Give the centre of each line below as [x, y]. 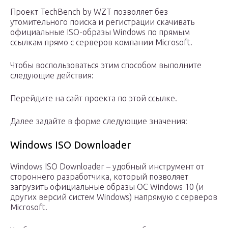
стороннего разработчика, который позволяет [99, 176]
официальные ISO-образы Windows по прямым [100, 32]
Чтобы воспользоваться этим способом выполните [106, 65]
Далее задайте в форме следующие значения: [99, 121]
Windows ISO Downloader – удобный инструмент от [107, 166]
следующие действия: [52, 75]
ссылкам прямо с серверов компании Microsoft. [101, 42]
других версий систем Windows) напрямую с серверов [114, 197]
